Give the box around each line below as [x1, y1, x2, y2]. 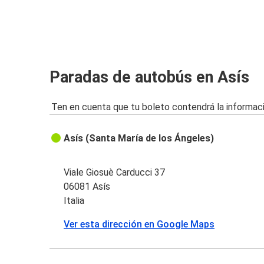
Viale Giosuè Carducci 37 [64, 166, 166, 178]
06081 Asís [64, 180, 111, 192]
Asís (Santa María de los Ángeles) [64, 132, 214, 144]
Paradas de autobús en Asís [49, 68, 249, 87]
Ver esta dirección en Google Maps [64, 218, 215, 230]
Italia [64, 194, 85, 206]
